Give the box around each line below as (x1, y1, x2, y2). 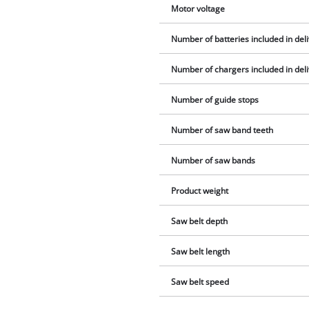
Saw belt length (171, 246, 230, 257)
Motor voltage (171, 3, 226, 14)
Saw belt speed (171, 276, 230, 287)
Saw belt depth (171, 215, 228, 226)
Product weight (171, 185, 229, 196)
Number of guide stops (171, 94, 259, 105)
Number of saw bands (171, 154, 256, 166)
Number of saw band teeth (171, 124, 274, 135)
